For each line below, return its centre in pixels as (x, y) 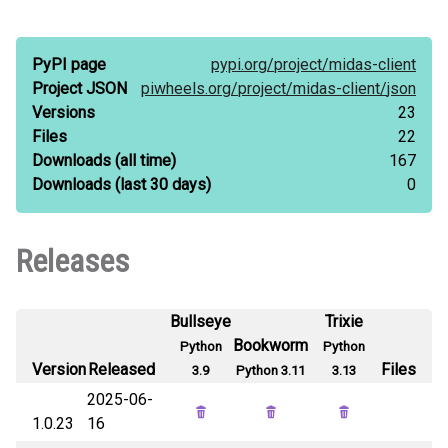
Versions (63, 112)
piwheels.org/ (189, 88)
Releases (72, 261)
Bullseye (200, 321)
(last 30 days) (161, 184)
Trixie (344, 321)
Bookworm (270, 345)
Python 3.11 (270, 370)
